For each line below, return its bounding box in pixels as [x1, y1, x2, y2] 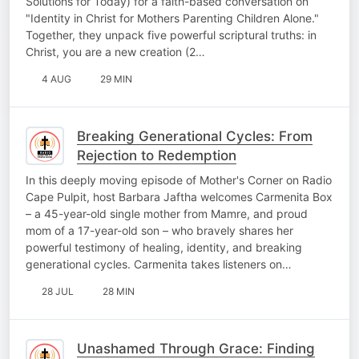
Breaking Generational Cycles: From [77, 127, 313, 144]
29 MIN [100, 72, 132, 85]
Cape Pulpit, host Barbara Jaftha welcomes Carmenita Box [26, 189, 333, 204]
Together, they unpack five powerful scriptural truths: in [26, 27, 317, 42]
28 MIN [103, 284, 135, 297]
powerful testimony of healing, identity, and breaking [26, 240, 302, 254]
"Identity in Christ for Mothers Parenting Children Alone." [26, 10, 319, 25]
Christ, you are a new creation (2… [26, 44, 205, 58]
